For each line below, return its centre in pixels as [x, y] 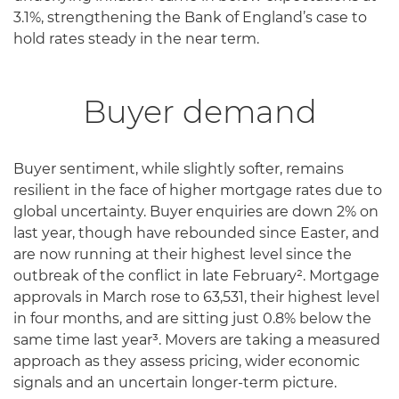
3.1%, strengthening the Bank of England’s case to [190, 17]
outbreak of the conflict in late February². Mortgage [196, 275]
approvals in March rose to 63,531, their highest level [196, 297]
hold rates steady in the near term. [136, 38]
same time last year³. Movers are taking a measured [197, 339]
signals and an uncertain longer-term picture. [175, 382]
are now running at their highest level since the [183, 254]
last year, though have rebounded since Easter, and [196, 232]
